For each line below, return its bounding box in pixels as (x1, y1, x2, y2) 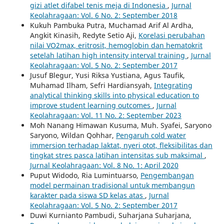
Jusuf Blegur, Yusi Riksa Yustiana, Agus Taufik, (29, 70, 185, 80)
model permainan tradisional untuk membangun (29, 180, 195, 190)
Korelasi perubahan (138, 30, 205, 40)
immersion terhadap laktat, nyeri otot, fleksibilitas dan (29, 140, 212, 150)
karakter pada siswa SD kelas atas (29, 190, 145, 200)
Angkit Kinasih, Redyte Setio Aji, (29, 30, 138, 40)
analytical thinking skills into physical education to (29, 90, 199, 100)
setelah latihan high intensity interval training (29, 50, 187, 60)
